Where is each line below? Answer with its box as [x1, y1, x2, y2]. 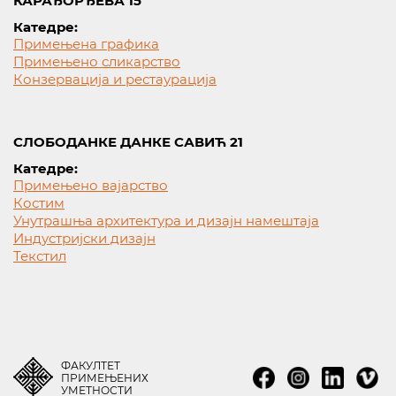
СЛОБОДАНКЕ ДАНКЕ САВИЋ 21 [13, 133, 243, 150]
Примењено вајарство [13, 177, 168, 194]
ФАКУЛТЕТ [61, 359, 120, 372]
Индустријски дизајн [13, 230, 156, 247]
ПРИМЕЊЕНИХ [61, 371, 148, 385]
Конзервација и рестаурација [13, 71, 217, 88]
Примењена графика [13, 35, 159, 52]
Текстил [13, 247, 66, 264]
